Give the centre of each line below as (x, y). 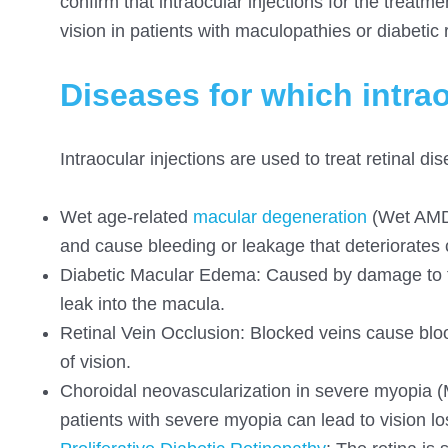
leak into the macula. (142, 303)
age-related (145, 216)
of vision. (95, 361)
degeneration (312, 216)
